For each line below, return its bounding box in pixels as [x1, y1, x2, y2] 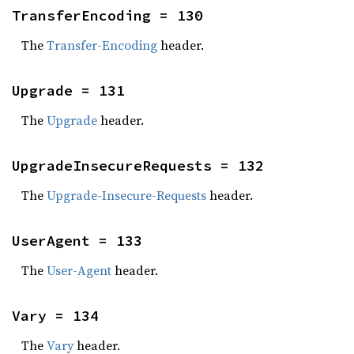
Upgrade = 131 [12, 81, 125, 100]
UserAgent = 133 [12, 232, 142, 250]
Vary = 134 [12, 307, 99, 325]
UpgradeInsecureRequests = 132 [12, 156, 264, 175]
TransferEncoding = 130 [12, 6, 203, 24]
